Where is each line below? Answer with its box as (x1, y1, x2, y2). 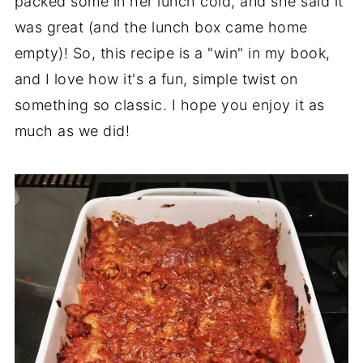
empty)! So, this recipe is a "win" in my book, (14, 45, 331, 62)
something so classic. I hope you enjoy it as (14, 96, 325, 113)
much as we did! (14, 122, 130, 139)
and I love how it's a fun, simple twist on (14, 70, 298, 88)
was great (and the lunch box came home (14, 19, 308, 36)
